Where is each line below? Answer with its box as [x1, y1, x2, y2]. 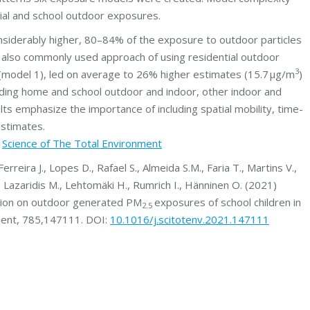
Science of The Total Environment [2, 136, 162, 150]
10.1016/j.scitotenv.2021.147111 [110, 212, 269, 226]
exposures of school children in [154, 195, 301, 209]
